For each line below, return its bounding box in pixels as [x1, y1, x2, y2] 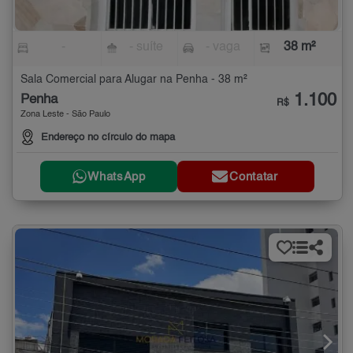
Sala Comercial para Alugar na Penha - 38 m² [20, 74, 247, 86]
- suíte [129, 41, 164, 54]
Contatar [229, 170, 278, 183]
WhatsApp [87, 170, 146, 183]
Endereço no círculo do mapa [41, 132, 175, 143]
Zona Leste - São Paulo [20, 110, 110, 120]
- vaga [205, 41, 240, 54]
